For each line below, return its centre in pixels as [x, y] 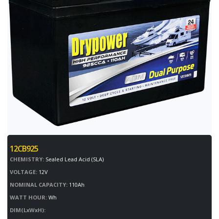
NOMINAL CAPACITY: [39, 185]
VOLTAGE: [23, 172]
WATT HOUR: [28, 197]
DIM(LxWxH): [28, 210]
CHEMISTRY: [27, 159]
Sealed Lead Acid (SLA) [74, 159]
